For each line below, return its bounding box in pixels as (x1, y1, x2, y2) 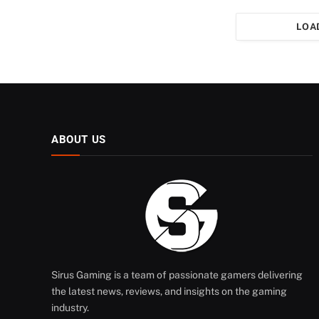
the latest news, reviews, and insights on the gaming (51, 286, 287, 298)
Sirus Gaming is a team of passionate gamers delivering (51, 269, 303, 281)
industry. (51, 302, 89, 314)
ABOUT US (51, 133, 106, 147)
